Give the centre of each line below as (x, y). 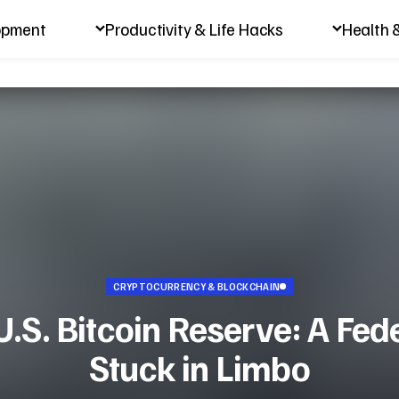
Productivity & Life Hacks (194, 28)
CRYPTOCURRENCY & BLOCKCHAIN (197, 286)
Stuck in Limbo (199, 366)
